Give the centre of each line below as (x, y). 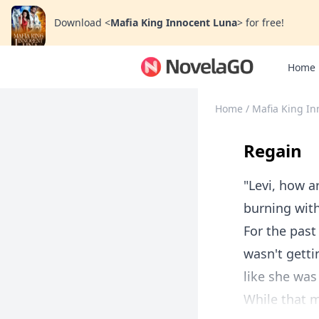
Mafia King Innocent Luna (174, 22)
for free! (265, 22)
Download (78, 22)
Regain (273, 151)
